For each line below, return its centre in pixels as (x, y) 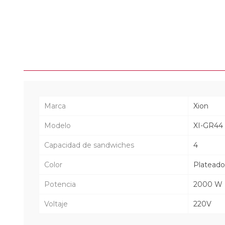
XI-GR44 (208, 125)
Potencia (60, 184)
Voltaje (56, 204)
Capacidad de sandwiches (89, 145)
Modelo (58, 125)
